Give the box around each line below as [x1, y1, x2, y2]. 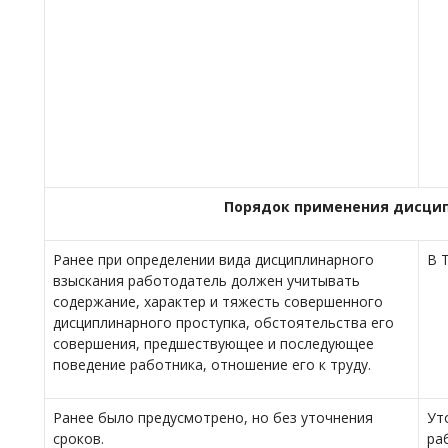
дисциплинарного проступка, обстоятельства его [53, 313, 394, 332]
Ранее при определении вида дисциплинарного [53, 250, 374, 269]
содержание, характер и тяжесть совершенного [53, 292, 383, 311]
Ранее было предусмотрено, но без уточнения [53, 408, 373, 427]
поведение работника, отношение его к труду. [53, 355, 371, 374]
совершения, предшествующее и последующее [53, 334, 374, 353]
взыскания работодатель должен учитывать [53, 271, 360, 290]
